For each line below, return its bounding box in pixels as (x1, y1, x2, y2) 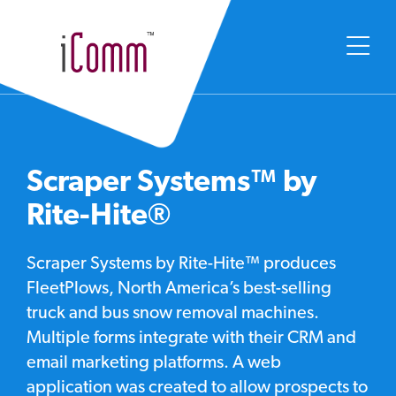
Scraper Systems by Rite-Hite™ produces (27, 255, 336, 274)
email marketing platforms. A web (27, 354, 281, 373)
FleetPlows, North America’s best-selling (27, 280, 331, 299)
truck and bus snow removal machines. (27, 305, 319, 324)
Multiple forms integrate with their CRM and (27, 330, 356, 348)
